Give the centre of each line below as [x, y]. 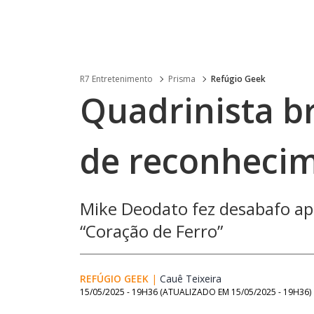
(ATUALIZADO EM [196, 292]
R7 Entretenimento [116, 79]
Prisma [182, 79]
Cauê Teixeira [191, 279]
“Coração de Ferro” [151, 231]
